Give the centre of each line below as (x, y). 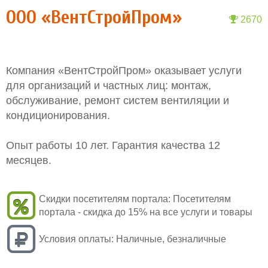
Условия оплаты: (76, 239)
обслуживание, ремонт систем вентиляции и (118, 100)
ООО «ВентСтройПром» (94, 17)
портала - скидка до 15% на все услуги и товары (146, 212)
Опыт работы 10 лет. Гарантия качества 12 (113, 145)
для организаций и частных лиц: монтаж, (109, 86)
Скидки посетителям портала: (105, 199)
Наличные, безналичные (171, 239)
